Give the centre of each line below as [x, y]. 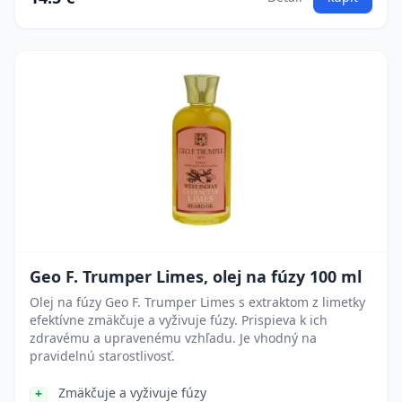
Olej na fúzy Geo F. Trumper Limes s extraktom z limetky [197, 302]
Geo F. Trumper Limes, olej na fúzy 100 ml [196, 276]
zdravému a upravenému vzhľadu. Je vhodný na [173, 338]
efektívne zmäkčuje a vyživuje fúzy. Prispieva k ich [179, 320]
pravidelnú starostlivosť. [102, 356]
